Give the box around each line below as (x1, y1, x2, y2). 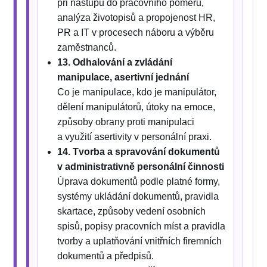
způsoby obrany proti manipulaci (57, 117, 195, 128)
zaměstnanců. (57, 42, 117, 53)
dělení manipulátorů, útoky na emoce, (57, 102, 216, 113)
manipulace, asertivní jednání (57, 72, 190, 83)
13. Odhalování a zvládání (57, 57, 173, 68)
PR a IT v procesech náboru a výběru (57, 27, 215, 38)
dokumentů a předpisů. (57, 251, 154, 262)
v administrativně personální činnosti (57, 162, 225, 172)
